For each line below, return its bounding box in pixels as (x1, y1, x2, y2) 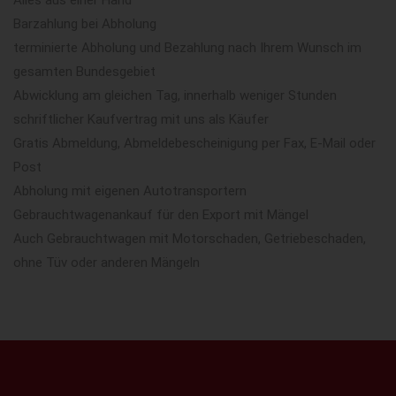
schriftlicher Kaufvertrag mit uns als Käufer (13, 110, 269, 127)
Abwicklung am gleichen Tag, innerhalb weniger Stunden (13, 87, 337, 103)
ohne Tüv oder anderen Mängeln (13, 254, 200, 270)
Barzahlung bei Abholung (13, 15, 156, 32)
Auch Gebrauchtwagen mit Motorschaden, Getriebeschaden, (13, 230, 366, 247)
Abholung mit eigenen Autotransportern (13, 182, 247, 199)
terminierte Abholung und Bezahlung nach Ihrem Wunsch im (13, 39, 362, 56)
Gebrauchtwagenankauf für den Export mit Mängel (13, 206, 308, 223)
